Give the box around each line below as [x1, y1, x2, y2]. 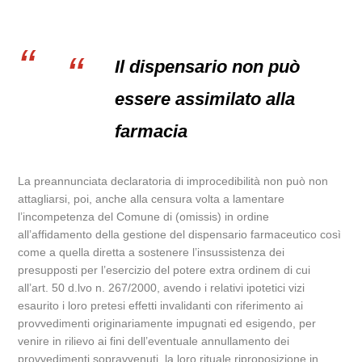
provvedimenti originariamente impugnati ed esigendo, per [18, 317, 317, 330]
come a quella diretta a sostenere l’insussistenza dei [18, 246, 285, 259]
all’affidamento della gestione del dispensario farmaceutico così [18, 228, 342, 241]
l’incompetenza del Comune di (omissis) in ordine [18, 210, 270, 223]
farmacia [115, 121, 188, 141]
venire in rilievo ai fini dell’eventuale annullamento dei [18, 335, 290, 347]
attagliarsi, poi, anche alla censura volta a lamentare [18, 192, 285, 205]
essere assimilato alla [115, 89, 296, 109]
